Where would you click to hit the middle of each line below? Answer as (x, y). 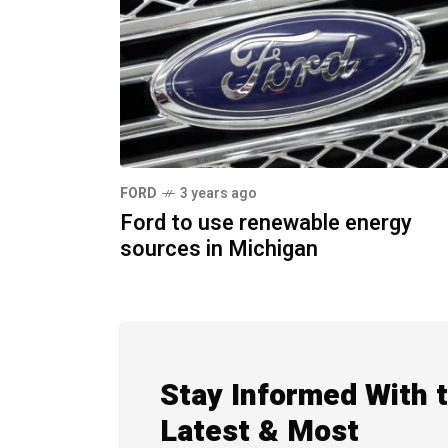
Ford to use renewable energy (266, 222)
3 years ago (218, 193)
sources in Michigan (219, 248)
